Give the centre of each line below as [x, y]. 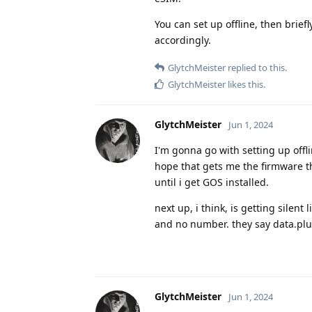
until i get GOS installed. [212, 182]
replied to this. [256, 67]
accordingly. [183, 40]
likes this [244, 84]
